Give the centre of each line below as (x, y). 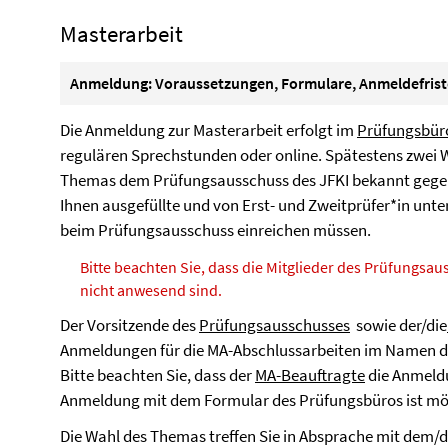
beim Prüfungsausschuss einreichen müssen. (215, 230)
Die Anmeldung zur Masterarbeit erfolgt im (208, 130)
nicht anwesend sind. (151, 290)
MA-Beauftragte (310, 375)
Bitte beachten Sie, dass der (157, 375)
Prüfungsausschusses (274, 325)
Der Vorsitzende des (129, 325)
